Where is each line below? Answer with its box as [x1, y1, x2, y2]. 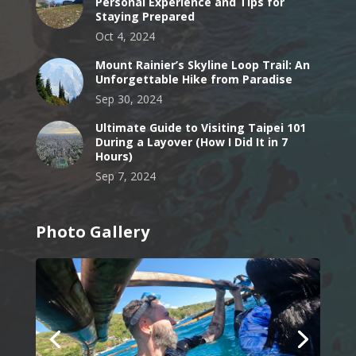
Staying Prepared [95, 8, 195, 24]
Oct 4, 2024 [95, 28, 155, 44]
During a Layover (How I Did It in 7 [95, 133, 288, 149]
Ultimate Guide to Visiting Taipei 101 [95, 119, 306, 135]
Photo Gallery [35, 220, 149, 242]
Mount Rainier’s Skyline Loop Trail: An [95, 56, 310, 72]
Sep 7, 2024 [95, 168, 156, 184]
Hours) [95, 148, 133, 164]
